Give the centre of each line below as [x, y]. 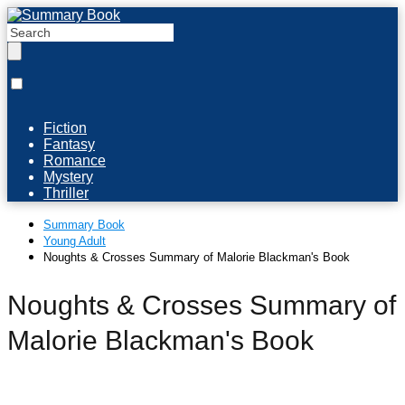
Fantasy [69, 144]
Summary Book [84, 225]
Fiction [65, 128]
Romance [75, 160]
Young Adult [75, 241]
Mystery [68, 177]
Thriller [66, 193]
